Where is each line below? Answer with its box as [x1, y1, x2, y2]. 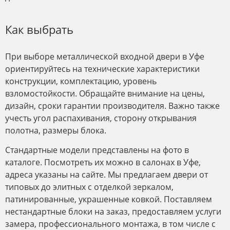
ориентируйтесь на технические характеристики [5, 63, 200, 74]
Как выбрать [5, 21, 73, 37]
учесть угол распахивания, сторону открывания [5, 112, 197, 124]
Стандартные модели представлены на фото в [5, 144, 189, 156]
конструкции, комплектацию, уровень [5, 75, 157, 87]
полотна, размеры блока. [5, 124, 106, 136]
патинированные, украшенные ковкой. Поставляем [5, 193, 212, 205]
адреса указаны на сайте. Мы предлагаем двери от [5, 168, 208, 180]
